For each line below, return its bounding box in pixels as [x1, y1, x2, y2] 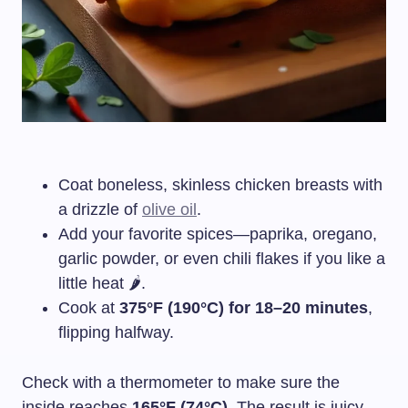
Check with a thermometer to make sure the [22, 372, 340, 392]
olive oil [142, 199, 197, 219]
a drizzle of [58, 199, 142, 219]
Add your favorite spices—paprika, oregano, [58, 224, 377, 243]
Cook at [58, 298, 119, 317]
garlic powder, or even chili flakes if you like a [58, 249, 385, 268]
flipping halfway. [58, 322, 174, 342]
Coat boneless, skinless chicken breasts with [58, 175, 382, 194]
